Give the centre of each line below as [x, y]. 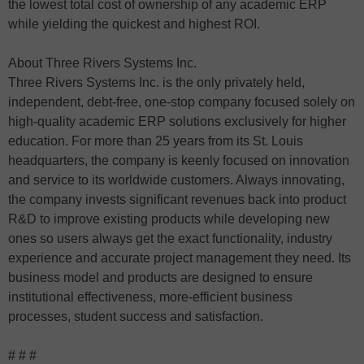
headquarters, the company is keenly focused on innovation [179, 160]
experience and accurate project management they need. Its [180, 258]
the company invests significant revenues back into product [177, 199]
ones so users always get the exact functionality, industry [170, 238]
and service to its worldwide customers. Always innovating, [176, 180]
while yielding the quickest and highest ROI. [134, 24]
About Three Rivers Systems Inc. [102, 63]
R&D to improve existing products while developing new [169, 219]
